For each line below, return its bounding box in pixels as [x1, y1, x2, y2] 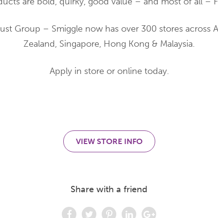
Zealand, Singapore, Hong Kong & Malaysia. [23, 38, 195, 49]
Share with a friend [71, 183, 147, 195]
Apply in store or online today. [49, 65, 169, 76]
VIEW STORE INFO [75, 136, 143, 146]
